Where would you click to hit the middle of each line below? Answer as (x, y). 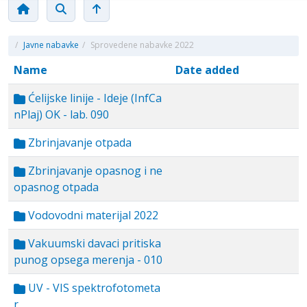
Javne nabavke (51, 45)
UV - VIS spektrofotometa (93, 288)
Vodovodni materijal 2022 (92, 215)
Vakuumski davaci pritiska (93, 243)
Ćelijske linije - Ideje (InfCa (94, 98)
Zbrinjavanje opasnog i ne (94, 171)
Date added (207, 70)
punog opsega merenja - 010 (88, 260)
